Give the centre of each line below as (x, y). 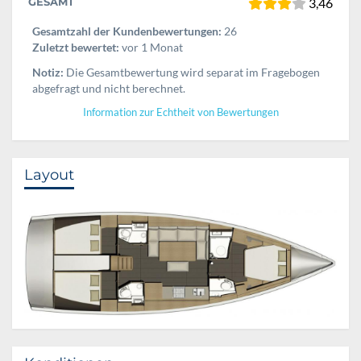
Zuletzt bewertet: (76, 47)
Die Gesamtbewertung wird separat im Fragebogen (192, 72)
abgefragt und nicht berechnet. (109, 88)
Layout (49, 174)
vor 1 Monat (151, 47)
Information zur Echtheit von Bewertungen (180, 112)
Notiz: (48, 72)
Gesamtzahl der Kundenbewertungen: (127, 31)
